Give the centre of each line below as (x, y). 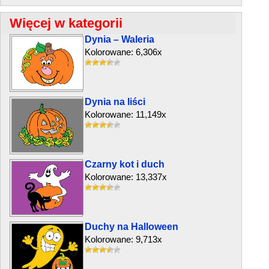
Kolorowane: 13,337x (126, 177)
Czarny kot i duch (125, 164)
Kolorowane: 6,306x (123, 52)
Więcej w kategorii (66, 23)
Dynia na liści (115, 102)
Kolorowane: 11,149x (125, 114)
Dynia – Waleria (119, 39)
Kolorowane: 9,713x (123, 239)
